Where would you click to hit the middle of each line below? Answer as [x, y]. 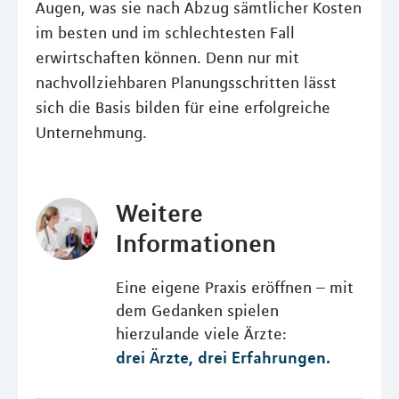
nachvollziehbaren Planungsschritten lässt [186, 82]
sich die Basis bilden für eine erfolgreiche [183, 107]
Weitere [159, 212]
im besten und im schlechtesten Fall [165, 33]
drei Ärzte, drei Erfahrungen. [223, 357]
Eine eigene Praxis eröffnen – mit [234, 287]
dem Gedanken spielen [197, 310]
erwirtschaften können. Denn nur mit [167, 57]
